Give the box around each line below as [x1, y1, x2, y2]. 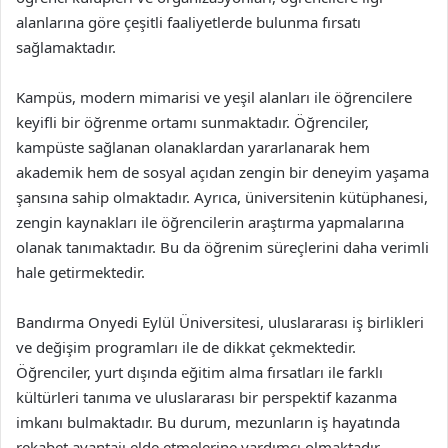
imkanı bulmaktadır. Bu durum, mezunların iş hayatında [16, 411, 400, 432]
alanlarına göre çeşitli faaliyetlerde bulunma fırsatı [16, 11, 361, 32]
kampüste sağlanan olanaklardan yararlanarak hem [16, 136, 370, 157]
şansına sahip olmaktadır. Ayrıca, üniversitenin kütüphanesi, [16, 186, 428, 207]
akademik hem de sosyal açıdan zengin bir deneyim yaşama [16, 161, 429, 182]
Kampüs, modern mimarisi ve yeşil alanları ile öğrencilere [16, 86, 412, 107]
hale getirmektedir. [16, 261, 145, 282]
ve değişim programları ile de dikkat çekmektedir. [16, 336, 356, 357]
